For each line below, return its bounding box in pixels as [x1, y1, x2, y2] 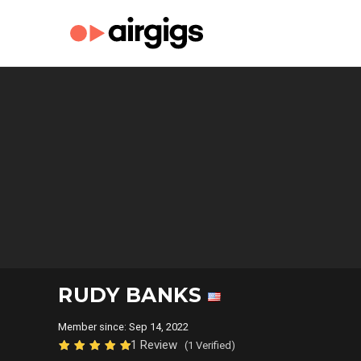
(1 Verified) [185, 339, 235, 351]
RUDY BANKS [58, 283, 208, 307]
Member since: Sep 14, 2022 [58, 321, 193, 333]
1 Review [131, 338, 180, 352]
